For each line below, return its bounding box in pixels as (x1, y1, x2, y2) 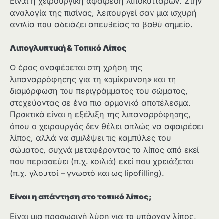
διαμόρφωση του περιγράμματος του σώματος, (10, 86, 188, 96)
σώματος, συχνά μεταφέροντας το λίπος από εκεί (10, 144, 199, 154)
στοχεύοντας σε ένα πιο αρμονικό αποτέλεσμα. (10, 97, 191, 108)
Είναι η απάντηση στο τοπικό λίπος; (10, 191, 152, 201)
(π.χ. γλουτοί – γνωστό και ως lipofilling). (10, 168, 164, 178)
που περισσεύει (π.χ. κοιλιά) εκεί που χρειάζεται (10, 156, 193, 166)
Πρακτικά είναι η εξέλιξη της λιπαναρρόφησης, (10, 109, 191, 119)
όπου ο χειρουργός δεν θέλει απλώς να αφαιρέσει (10, 121, 203, 131)
